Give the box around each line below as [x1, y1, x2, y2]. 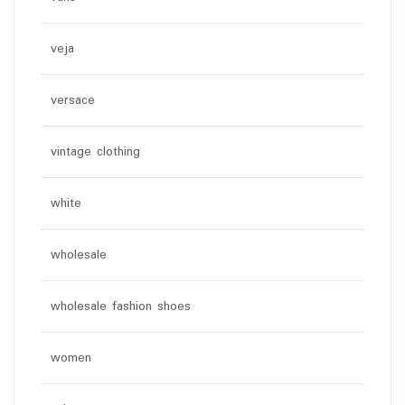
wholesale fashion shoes [51, 296, 191, 316]
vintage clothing [51, 141, 140, 162]
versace [51, 89, 95, 110]
